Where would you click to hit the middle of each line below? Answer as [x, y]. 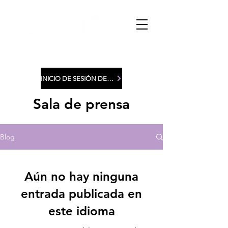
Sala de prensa [81, 104]
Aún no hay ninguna [81, 176]
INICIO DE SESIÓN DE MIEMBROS [110, 78]
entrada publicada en [81, 194]
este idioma [81, 211]
